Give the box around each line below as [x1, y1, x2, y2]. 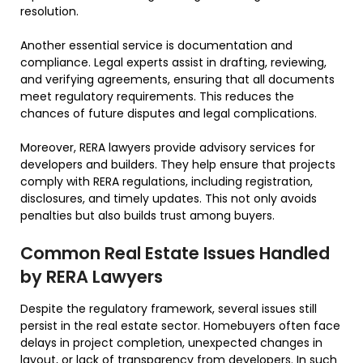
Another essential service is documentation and [20, 37, 293, 54]
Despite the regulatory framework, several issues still [20, 301, 317, 318]
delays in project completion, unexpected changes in [20, 335, 322, 352]
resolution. [20, 3, 79, 20]
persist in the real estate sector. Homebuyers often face [20, 318, 340, 335]
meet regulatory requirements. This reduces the [20, 88, 294, 105]
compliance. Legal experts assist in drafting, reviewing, [20, 54, 327, 71]
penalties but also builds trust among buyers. [20, 207, 275, 224]
